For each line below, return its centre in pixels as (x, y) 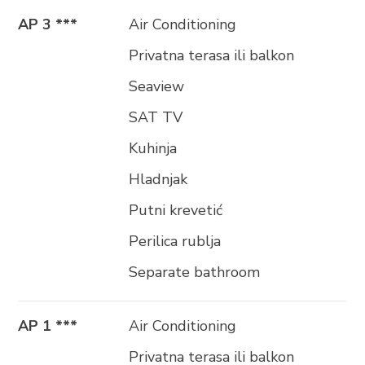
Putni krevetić (176, 210)
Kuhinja (153, 148)
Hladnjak (158, 179)
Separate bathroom (195, 272)
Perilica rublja (175, 241)
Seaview (157, 86)
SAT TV (156, 117)
